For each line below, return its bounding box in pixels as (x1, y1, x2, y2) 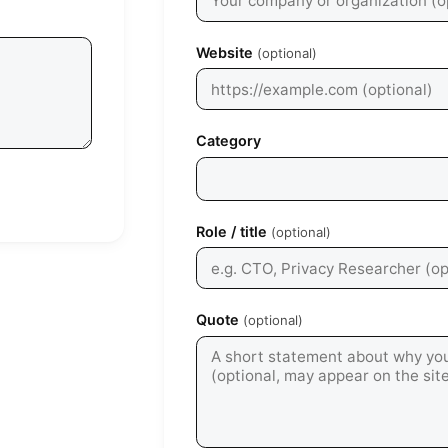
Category (196, 132, 261, 150)
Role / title (196, 222, 267, 240)
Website (196, 43, 253, 61)
